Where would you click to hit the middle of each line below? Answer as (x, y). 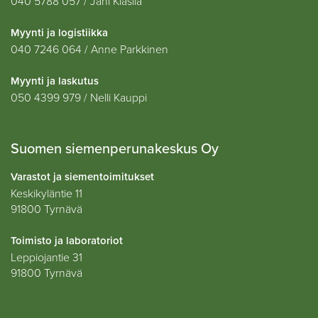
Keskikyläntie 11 (46, 194)
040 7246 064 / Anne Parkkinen (89, 50)
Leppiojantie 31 (46, 258)
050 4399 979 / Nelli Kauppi (79, 98)
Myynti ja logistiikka (59, 33)
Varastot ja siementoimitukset (82, 177)
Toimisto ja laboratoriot (67, 241)
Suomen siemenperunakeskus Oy (115, 149)
